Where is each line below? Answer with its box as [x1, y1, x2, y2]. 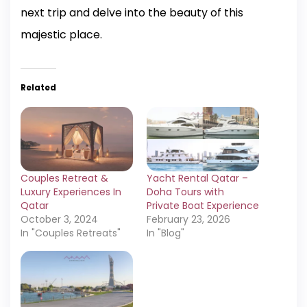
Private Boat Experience [147, 198, 259, 212]
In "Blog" [147, 225, 184, 240]
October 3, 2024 [21, 212, 98, 226]
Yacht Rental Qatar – [147, 171, 248, 185]
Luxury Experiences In [21, 184, 121, 199]
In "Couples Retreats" [21, 225, 121, 240]
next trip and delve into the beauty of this [21, 5, 243, 21]
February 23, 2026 [147, 212, 230, 226]
